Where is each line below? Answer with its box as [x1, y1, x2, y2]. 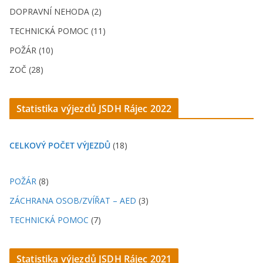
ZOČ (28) [9, 63, 43, 75]
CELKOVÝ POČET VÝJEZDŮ [9, 139, 110, 151]
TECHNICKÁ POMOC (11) [9, 25, 106, 36]
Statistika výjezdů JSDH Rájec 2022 [16, 102, 172, 115]
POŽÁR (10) [9, 44, 53, 56]
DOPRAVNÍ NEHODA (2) [9, 5, 102, 17]
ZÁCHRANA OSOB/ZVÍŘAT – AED [9, 194, 136, 206]
